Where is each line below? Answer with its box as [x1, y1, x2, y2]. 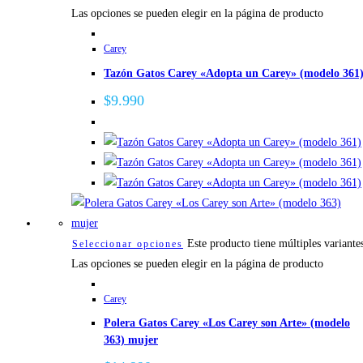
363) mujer [104, 334, 158, 347]
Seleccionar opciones [72, 237, 183, 250]
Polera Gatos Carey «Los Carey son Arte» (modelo [104, 317, 350, 330]
